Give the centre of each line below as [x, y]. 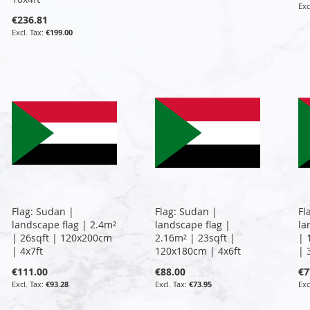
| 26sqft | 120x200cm [62, 237]
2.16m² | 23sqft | [195, 237]
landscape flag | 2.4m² [64, 224]
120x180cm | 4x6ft [198, 250]
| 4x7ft [28, 250]
